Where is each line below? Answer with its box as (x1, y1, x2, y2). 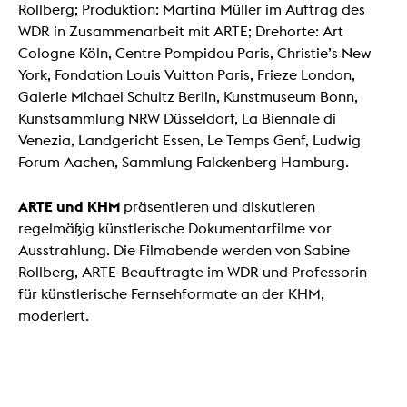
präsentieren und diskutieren (120, 198, 315, 216)
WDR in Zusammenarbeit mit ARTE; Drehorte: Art (18, 23, 343, 41)
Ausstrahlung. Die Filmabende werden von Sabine (18, 242, 350, 260)
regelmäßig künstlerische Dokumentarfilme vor (18, 220, 332, 238)
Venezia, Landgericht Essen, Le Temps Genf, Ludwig (18, 132, 361, 150)
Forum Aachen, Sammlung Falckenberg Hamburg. (18, 154, 349, 172)
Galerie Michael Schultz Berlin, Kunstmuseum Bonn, (18, 88, 358, 106)
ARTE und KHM (18, 197, 120, 216)
